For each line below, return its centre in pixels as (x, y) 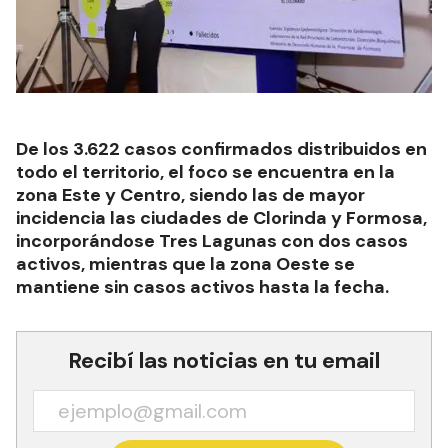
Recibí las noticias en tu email (224, 361)
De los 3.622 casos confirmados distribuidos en (221, 149)
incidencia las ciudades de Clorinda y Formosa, (221, 218)
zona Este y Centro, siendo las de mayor (190, 195)
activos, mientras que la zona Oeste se (185, 264)
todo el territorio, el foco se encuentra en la (205, 172)
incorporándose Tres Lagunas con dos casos (212, 241)
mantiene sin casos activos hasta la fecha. (202, 287)
